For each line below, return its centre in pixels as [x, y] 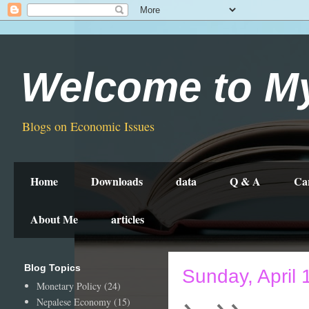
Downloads [117, 181]
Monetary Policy [69, 286]
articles [128, 219]
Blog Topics [52, 268]
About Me [54, 219]
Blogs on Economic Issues [88, 126]
